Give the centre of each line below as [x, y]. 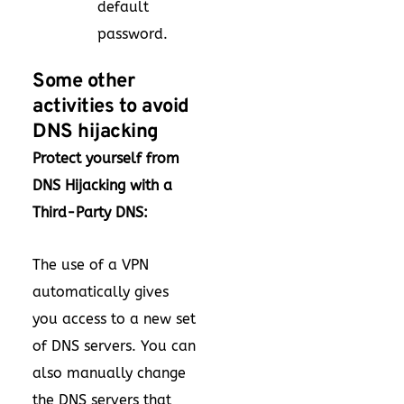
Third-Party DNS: [90, 212]
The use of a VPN [91, 265]
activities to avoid [111, 107]
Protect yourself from [106, 158]
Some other [83, 82]
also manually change [109, 373]
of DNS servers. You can [114, 346]
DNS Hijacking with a [102, 185]
